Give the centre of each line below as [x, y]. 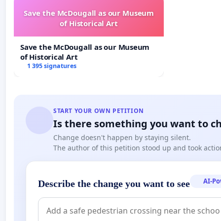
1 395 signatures [52, 66]
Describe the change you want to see [114, 184]
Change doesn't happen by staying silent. [122, 138]
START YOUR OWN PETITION [99, 111]
